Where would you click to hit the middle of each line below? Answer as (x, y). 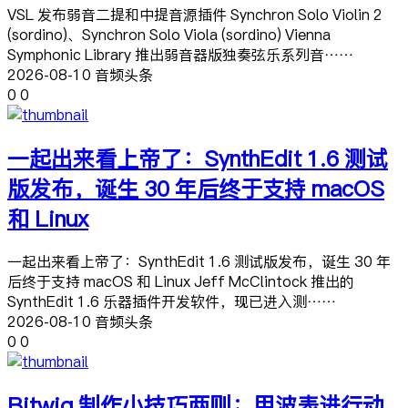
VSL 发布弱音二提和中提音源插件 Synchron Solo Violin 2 (195, 15)
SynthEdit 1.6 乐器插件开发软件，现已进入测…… (172, 302)
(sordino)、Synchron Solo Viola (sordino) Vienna (169, 35)
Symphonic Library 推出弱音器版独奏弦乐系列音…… (180, 55)
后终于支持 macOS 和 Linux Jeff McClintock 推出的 (181, 282)
